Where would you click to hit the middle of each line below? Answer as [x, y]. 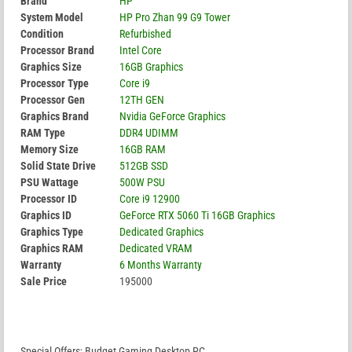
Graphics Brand [55, 117]
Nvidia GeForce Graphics [172, 117]
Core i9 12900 [150, 199]
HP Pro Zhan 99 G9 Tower [175, 18]
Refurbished [145, 34]
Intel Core [141, 51]
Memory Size [49, 150]
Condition [42, 34]
